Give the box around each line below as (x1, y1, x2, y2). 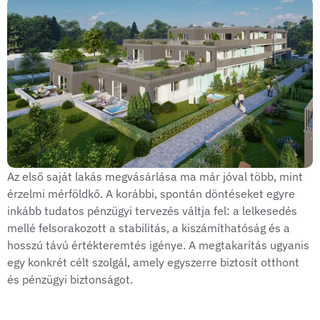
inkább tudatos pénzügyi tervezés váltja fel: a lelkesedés (7, 204, 297, 219)
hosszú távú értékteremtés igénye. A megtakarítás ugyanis (7, 238, 309, 253)
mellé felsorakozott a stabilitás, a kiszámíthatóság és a (7, 221, 290, 236)
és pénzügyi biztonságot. (7, 272, 133, 287)
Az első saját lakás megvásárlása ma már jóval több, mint (7, 169, 303, 184)
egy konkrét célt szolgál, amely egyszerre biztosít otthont (7, 255, 299, 270)
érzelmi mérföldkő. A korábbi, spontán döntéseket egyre (7, 186, 295, 201)
